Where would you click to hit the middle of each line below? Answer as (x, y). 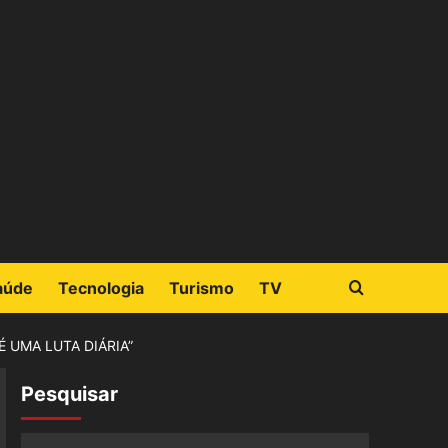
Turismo (201, 288)
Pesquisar (69, 394)
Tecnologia (100, 288)
